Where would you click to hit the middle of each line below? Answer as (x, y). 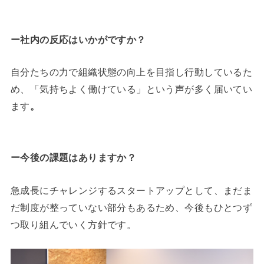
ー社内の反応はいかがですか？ (78, 39)
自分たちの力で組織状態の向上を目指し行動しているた (131, 72)
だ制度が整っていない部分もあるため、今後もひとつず (131, 207)
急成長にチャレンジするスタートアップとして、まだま (131, 190)
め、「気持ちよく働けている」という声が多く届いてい (131, 89)
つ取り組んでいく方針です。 (73, 224)
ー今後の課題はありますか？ (73, 158)
